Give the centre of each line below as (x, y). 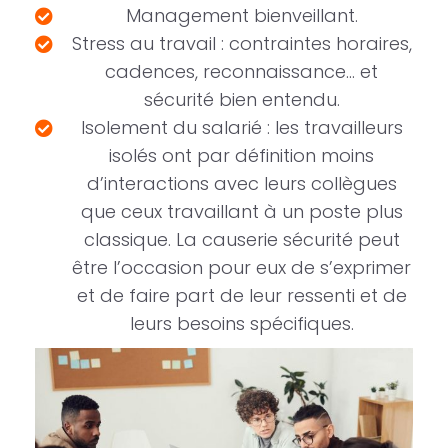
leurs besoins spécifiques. (241, 324)
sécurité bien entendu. (241, 100)
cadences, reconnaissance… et (241, 72)
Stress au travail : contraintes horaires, (241, 44)
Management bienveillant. (241, 16)
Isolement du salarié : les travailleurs (241, 128)
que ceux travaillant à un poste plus (241, 212)
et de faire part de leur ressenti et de (241, 296)
